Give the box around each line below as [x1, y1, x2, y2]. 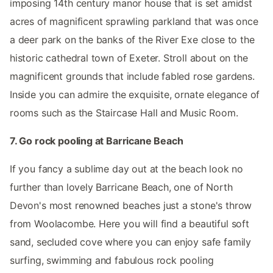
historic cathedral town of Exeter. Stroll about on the [10, 51, 248, 64]
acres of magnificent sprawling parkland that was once [10, 15, 258, 27]
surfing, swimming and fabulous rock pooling [10, 253, 214, 266]
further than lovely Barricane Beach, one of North [10, 180, 233, 193]
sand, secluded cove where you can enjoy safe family [10, 235, 252, 248]
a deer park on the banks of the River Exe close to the [10, 33, 255, 46]
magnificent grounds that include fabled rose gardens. [10, 69, 255, 82]
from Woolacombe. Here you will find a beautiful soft [10, 217, 249, 230]
